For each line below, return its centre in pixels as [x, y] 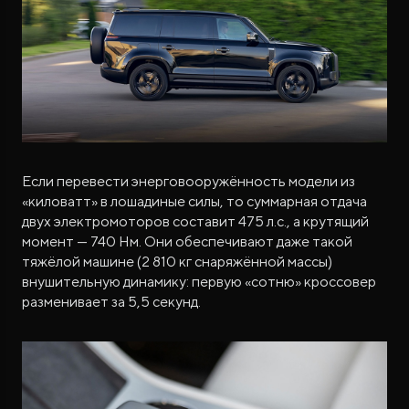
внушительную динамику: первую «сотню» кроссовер [199, 281]
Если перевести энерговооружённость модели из [189, 181]
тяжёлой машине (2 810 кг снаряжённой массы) [177, 261]
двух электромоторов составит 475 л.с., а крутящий [195, 221]
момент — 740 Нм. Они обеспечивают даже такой [187, 241]
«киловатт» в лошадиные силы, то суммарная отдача [194, 201]
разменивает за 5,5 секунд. [111, 301]
